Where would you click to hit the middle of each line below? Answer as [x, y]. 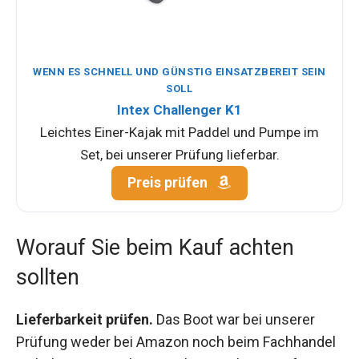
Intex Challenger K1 [179, 110]
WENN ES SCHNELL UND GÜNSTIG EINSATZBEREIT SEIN [179, 72]
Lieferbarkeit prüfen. [85, 320]
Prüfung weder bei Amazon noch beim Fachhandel [176, 342]
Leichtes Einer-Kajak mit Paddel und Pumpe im [179, 133]
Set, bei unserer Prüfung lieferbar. [179, 155]
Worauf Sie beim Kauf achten [155, 248]
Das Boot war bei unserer [234, 320]
